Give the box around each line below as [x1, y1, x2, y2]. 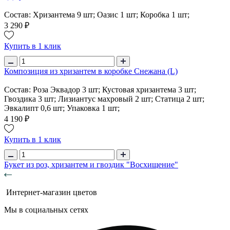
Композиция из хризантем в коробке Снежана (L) [4, 66, 178, 75]
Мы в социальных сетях [4, 205, 88, 214]
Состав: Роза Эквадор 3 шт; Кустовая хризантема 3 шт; [4, 85, 196, 94]
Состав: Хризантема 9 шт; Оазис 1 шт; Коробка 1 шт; [4, 10, 189, 19]
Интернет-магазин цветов [6, 187, 97, 197]
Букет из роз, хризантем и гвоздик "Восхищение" [4, 160, 178, 169]
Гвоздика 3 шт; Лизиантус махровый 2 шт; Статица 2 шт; [4, 94, 204, 103]
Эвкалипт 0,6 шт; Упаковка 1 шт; [4, 103, 120, 112]
